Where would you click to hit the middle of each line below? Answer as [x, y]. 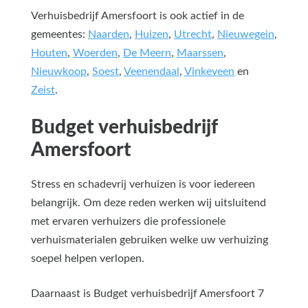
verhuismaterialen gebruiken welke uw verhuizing [150, 240]
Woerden [95, 53]
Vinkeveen [209, 71]
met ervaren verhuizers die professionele [128, 221]
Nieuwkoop [59, 71]
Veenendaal [152, 71]
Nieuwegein [246, 34]
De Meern [147, 53]
